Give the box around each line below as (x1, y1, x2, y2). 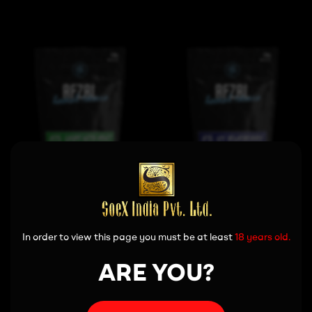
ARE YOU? (97, 256, 214, 287)
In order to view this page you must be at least (22, 230, 235, 243)
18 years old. (234, 230, 290, 243)
